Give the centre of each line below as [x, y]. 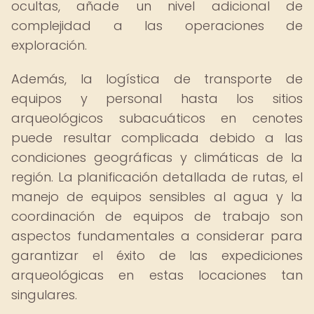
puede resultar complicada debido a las [157, 138]
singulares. [44, 295]
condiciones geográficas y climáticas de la [157, 157]
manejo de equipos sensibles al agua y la [157, 197]
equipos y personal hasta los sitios [157, 98]
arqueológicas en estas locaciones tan [157, 275]
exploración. [49, 45]
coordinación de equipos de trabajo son [157, 216]
